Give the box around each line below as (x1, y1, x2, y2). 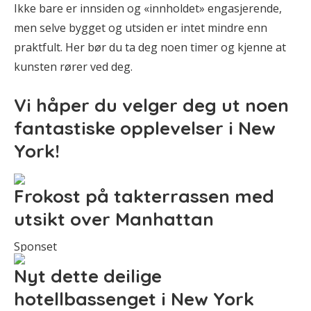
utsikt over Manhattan (14, 208, 214, 231)
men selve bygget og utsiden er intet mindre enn (14, 19, 267, 35)
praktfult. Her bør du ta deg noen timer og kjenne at (14, 39, 286, 55)
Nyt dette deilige (14, 264, 162, 288)
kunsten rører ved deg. (14, 58, 133, 74)
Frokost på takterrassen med (14, 185, 274, 208)
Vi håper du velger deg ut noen (14, 93, 289, 117)
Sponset (14, 239, 57, 255)
